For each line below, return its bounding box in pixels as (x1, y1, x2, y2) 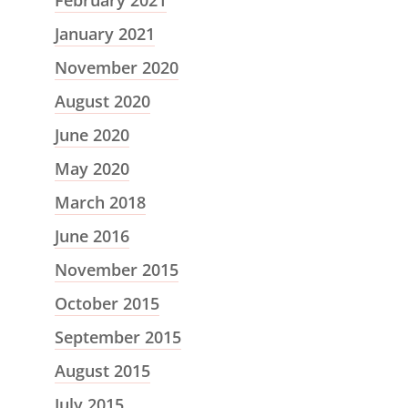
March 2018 (54, 191, 146, 213)
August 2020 (54, 90, 150, 112)
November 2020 (54, 56, 178, 78)
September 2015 (54, 326, 181, 348)
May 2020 (54, 158, 129, 179)
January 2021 (54, 23, 155, 45)
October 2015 (54, 292, 159, 314)
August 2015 (54, 360, 150, 382)
